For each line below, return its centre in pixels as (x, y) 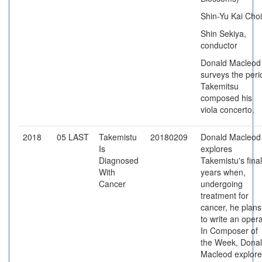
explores (216, 149)
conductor (219, 45)
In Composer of (229, 230)
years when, (223, 172)
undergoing (222, 184)
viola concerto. (227, 109)
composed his (226, 98)
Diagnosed (119, 160)
